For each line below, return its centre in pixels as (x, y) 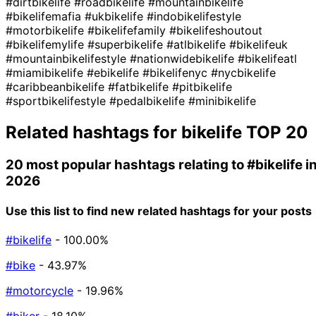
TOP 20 (275, 132)
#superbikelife (127, 44)
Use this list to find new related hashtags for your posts (159, 211)
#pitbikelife (202, 86)
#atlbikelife (198, 44)
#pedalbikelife (149, 101)
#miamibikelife (46, 72)
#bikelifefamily (128, 30)
